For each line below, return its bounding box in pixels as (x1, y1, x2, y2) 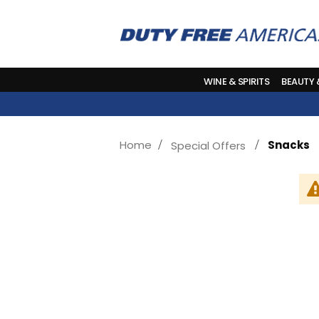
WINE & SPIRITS (204, 75, 270, 88)
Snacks (268, 137, 310, 152)
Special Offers (171, 137, 246, 153)
